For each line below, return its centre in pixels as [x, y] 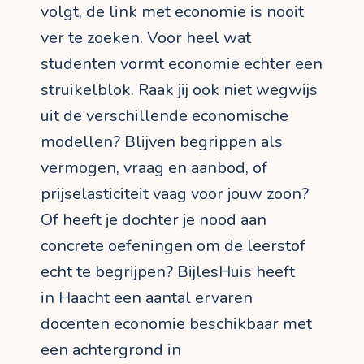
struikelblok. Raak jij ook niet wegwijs [179, 89]
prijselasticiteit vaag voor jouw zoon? [175, 193]
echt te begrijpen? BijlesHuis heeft [168, 271]
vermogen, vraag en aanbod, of [154, 167]
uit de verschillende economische [165, 115]
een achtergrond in [111, 349]
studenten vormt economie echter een [182, 63]
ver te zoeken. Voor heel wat [146, 37]
